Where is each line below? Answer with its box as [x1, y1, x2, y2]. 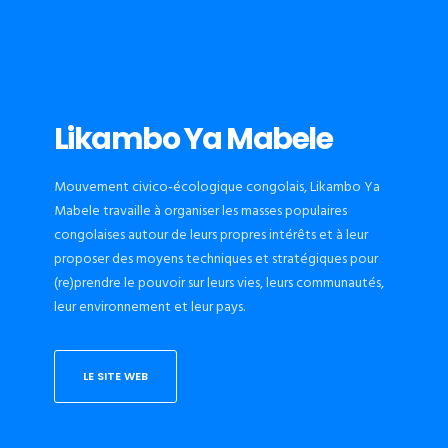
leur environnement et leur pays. [53, 295, 245, 318]
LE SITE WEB [82, 367, 148, 384]
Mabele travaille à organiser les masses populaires [53, 199, 347, 222]
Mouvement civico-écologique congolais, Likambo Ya [53, 175, 380, 198]
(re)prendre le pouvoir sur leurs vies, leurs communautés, [53, 271, 384, 294]
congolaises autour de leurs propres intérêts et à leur [53, 223, 368, 246]
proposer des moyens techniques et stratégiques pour [53, 247, 378, 270]
